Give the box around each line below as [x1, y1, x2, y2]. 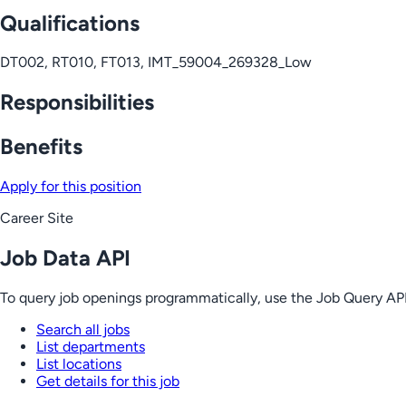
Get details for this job [36, 372, 179, 390]
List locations [36, 354, 121, 372]
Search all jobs [36, 320, 130, 338]
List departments [36, 337, 145, 355]
